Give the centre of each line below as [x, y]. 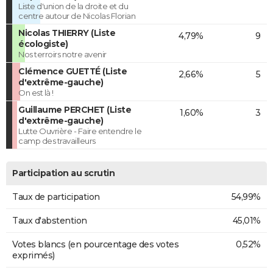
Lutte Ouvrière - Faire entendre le [80, 131]
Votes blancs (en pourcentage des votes [95, 245]
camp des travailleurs [57, 141]
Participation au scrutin [63, 173]
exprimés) [34, 256]
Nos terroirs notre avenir [62, 55]
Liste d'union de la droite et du [73, 6]
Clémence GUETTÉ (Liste [73, 72]
